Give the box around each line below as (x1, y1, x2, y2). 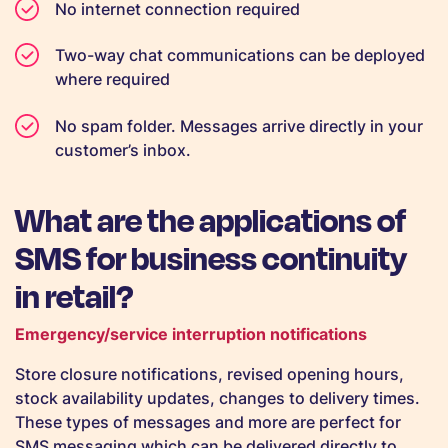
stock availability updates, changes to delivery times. (15, 388, 420, 409)
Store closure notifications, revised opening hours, (15, 364, 404, 385)
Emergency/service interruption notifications (15, 324, 367, 345)
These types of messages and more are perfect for (15, 412, 401, 433)
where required (55, 69, 170, 90)
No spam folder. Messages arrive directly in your (55, 115, 423, 136)
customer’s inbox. (55, 139, 191, 160)
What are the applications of (15, 195, 406, 244)
